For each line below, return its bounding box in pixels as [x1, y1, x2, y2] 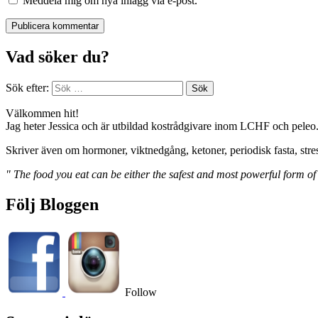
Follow [122, 285, 157, 298]
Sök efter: [6, 82, 49, 94]
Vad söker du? [6, 48, 109, 67]
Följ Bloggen [6, 195, 99, 214]
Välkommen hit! [6, 107, 79, 120]
